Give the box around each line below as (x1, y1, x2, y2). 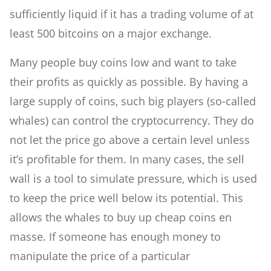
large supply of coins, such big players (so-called (10, 94, 256, 109)
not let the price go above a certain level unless (10, 132, 250, 148)
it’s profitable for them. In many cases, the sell (10, 152, 244, 167)
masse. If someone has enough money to (10, 229, 221, 244)
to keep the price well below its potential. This (10, 191, 243, 206)
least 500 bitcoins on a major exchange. (10, 26, 212, 41)
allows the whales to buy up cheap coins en (10, 210, 232, 225)
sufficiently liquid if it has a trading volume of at (10, 7, 253, 22)
